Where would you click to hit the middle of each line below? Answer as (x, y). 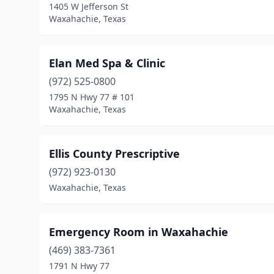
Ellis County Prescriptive (114, 154)
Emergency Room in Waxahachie (139, 232)
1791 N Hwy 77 (79, 266)
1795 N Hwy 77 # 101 (92, 97)
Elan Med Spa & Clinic (107, 63)
